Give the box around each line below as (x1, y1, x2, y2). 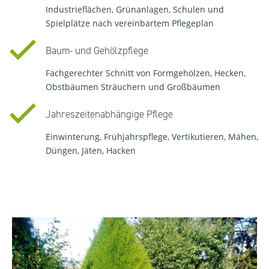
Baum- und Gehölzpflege (46, 43, 148, 57)
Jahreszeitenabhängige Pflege (46, 107, 173, 121)
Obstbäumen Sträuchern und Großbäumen (46, 80, 220, 92)
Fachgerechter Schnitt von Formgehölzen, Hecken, (46, 67, 246, 79)
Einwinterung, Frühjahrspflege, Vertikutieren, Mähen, (46, 130, 258, 142)
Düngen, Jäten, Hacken (46, 144, 136, 156)
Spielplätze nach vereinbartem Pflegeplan (46, 17, 214, 29)
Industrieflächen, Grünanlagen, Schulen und (46, 3, 224, 15)
